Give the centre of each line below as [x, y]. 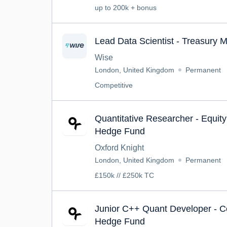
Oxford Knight [119, 148]
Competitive [114, 85]
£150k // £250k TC [124, 175]
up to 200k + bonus [126, 8]
